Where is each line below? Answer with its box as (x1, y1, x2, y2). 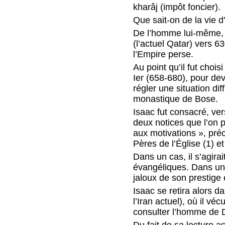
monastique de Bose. (133, 93, 218, 104)
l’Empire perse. (133, 49, 194, 59)
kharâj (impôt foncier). (133, 2, 221, 12)
